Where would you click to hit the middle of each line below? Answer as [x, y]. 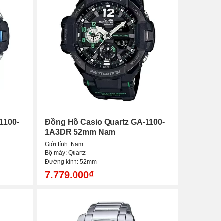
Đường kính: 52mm [71, 162]
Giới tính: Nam [64, 144]
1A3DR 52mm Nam [80, 132]
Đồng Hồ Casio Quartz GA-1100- [105, 122]
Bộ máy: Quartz [65, 153]
